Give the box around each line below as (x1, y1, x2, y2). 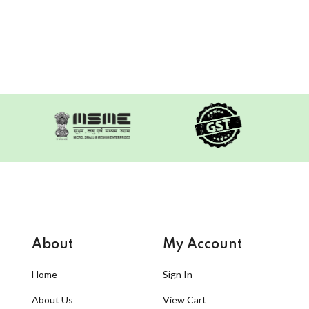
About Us (32, 293, 73, 306)
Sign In (163, 268, 192, 280)
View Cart (163, 293, 206, 306)
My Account (163, 237, 242, 252)
